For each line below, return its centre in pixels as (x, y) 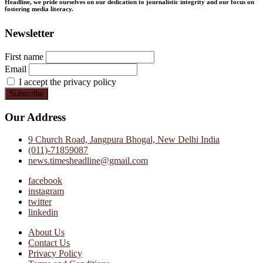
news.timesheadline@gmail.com (88, 161)
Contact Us (49, 243)
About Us (46, 232)
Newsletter (29, 33)
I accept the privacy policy (66, 82)
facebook (45, 181)
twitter (40, 202)
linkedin (43, 213)
